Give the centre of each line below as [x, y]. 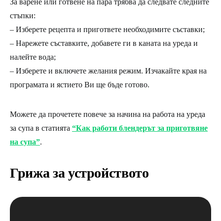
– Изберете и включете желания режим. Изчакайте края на [108, 71]
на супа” [25, 142]
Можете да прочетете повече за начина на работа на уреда [108, 114]
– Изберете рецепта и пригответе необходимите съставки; [107, 30]
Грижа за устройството [79, 173]
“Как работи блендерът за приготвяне [140, 128]
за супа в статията [41, 128]
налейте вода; [33, 57]
